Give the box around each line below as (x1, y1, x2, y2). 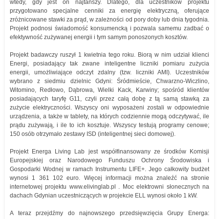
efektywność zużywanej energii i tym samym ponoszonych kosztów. (10, 34, 188, 41)
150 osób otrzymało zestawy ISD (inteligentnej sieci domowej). (10, 131, 175, 137)
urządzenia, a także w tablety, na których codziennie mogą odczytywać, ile (10, 113, 209, 120)
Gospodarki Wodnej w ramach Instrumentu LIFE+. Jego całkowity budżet (10, 166, 209, 173)
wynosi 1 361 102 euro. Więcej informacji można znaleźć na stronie (10, 175, 209, 181)
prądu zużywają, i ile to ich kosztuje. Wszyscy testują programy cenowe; (10, 122, 209, 129)
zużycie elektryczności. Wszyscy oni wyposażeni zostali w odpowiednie (10, 104, 209, 111)
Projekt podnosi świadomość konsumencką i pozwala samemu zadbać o (10, 25, 209, 32)
